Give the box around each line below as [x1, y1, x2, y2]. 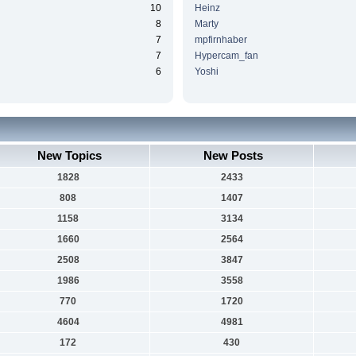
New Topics [37, 148, 103, 162]
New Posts [203, 148, 264, 162]
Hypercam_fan [194, 50, 258, 62]
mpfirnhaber [194, 34, 247, 46]
